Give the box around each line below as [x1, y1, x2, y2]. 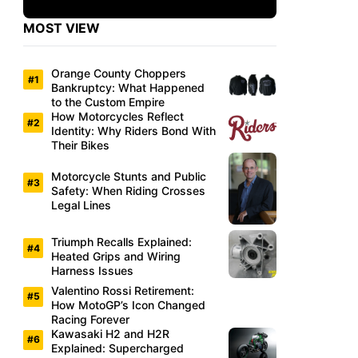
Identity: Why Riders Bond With [51, 124, 216, 138]
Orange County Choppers [51, 66, 186, 81]
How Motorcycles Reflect [51, 109, 184, 124]
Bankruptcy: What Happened [51, 81, 205, 95]
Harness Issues [51, 264, 133, 278]
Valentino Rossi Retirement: [51, 283, 194, 297]
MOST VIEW [23, 20, 100, 37]
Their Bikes [51, 138, 109, 153]
